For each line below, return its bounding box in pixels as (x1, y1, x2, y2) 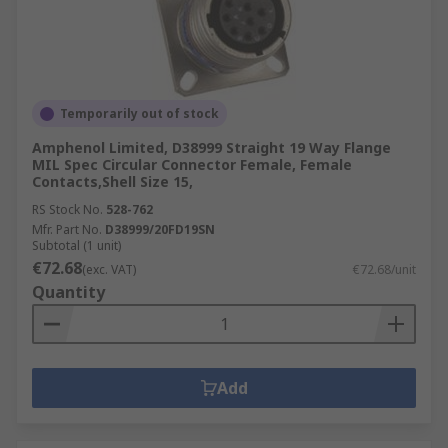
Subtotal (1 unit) (32, 237, 121, 254)
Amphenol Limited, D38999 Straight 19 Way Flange (32, 138, 391, 157)
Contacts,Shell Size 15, (32, 172, 193, 191)
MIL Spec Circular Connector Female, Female (32, 155, 352, 174)
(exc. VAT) (82, 261, 136, 278)
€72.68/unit (353, 261, 416, 278)
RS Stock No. (32, 201, 103, 218)
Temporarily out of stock (60, 105, 219, 122)
